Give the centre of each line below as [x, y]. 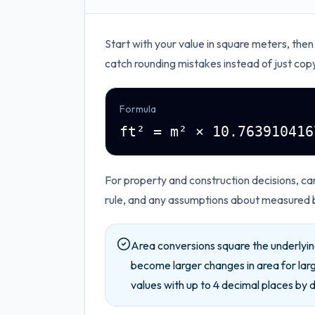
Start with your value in [161, 44]
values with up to [172, 285]
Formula [138, 109]
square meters [252, 44]
